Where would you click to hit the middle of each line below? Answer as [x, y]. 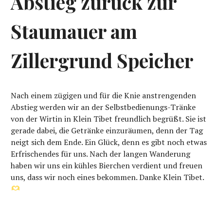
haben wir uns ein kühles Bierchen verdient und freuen [107, 165]
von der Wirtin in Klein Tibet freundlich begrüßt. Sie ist [109, 118]
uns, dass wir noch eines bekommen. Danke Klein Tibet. [108, 177]
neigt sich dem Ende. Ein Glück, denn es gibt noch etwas [109, 142]
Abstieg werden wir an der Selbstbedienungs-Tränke [103, 107]
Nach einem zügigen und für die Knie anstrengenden [104, 95]
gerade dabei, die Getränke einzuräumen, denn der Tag [107, 130]
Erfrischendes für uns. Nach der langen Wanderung [101, 154]
